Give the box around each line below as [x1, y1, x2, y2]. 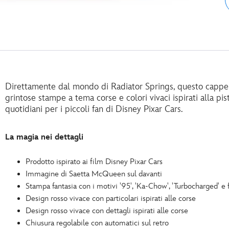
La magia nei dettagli [5, 132, 83, 143]
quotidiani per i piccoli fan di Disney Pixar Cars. [5, 104, 183, 115]
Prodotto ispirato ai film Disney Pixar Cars [26, 157, 163, 167]
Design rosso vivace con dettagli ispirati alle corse [26, 206, 188, 216]
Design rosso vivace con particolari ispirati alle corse [26, 194, 196, 204]
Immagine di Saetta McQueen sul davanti [26, 169, 162, 179]
